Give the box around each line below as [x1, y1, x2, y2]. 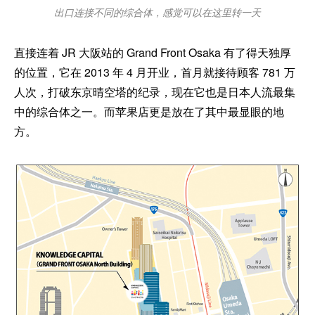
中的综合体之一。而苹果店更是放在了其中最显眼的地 [14, 103, 284, 120]
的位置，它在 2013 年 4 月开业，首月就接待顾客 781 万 [14, 63, 295, 80]
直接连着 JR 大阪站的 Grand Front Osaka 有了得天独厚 [14, 44, 291, 60]
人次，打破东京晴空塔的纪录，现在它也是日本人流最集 [14, 83, 295, 100]
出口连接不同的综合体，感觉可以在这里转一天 [54, 4, 261, 19]
